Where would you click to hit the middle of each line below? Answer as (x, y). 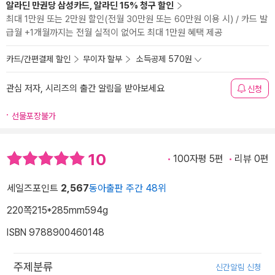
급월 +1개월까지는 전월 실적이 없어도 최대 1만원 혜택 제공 (114, 33)
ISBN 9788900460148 (56, 233)
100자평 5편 (198, 159)
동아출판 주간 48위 (128, 188)
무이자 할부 (103, 59)
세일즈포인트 (34, 188)
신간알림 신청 (238, 267)
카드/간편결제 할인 (38, 59)
